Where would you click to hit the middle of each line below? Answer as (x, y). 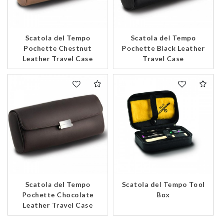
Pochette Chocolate (58, 195)
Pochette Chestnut (58, 48)
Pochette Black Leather (163, 48)
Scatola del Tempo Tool (163, 184)
